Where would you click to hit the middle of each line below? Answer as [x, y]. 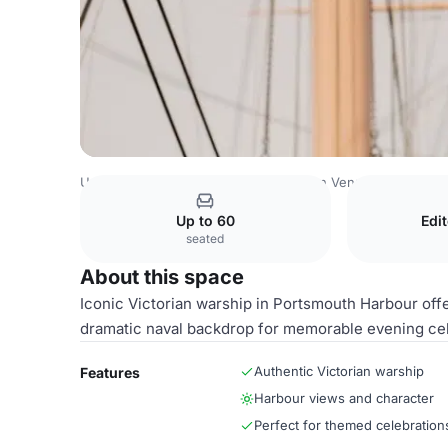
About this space [162, 277]
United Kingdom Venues [155, 182]
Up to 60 [205, 220]
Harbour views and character [344, 398]
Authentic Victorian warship [339, 371]
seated [205, 238]
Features [110, 372]
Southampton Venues [311, 182]
